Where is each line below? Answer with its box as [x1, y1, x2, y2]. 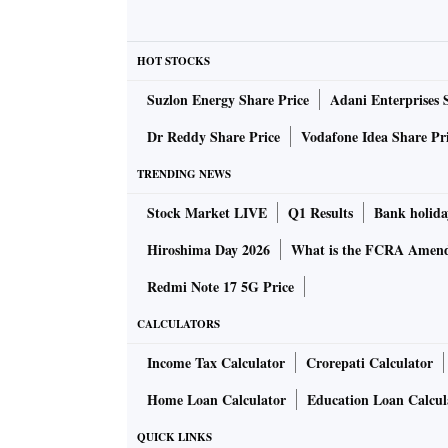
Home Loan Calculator [147, 389, 286, 411]
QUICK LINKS [137, 429, 212, 446]
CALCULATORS [137, 316, 220, 333]
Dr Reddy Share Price [147, 126, 280, 148]
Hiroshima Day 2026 [147, 239, 270, 261]
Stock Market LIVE [147, 202, 267, 224]
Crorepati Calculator [306, 352, 433, 374]
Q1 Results [288, 202, 353, 224]
